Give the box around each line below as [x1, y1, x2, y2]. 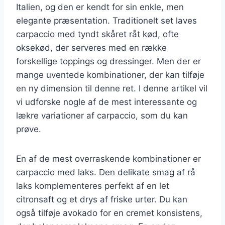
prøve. [16, 124, 41, 134]
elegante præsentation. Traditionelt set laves [16, 15, 197, 26]
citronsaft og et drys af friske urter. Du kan [16, 194, 187, 204]
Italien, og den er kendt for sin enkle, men [16, 2, 184, 12]
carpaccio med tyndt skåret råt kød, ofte [16, 29, 179, 39]
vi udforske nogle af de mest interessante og [16, 96, 197, 107]
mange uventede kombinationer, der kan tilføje [16, 69, 204, 80]
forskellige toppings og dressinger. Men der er [16, 56, 201, 66]
